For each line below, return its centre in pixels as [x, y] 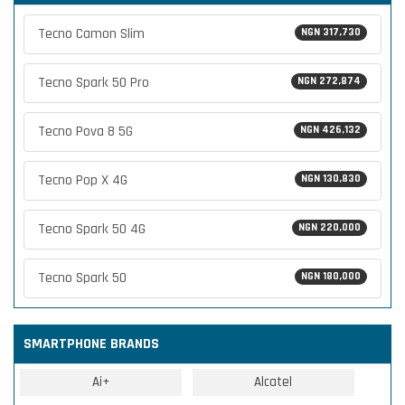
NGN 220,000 [330, 227]
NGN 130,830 [331, 178]
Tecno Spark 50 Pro [94, 82]
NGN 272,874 [329, 80]
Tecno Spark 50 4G [92, 229]
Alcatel [273, 381]
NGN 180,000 [331, 276]
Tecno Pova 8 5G [85, 131]
